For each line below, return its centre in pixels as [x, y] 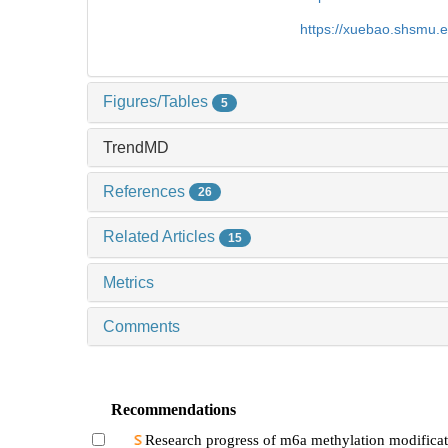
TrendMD [136, 147]
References [146, 191]
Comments [141, 327]
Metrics [128, 283]
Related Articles [161, 237]
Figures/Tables [157, 101]
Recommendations [174, 410]
